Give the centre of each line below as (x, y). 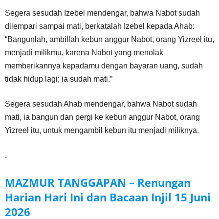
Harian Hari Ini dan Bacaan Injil (90, 197)
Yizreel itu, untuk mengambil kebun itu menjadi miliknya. (102, 130)
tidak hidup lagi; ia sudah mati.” (59, 79)
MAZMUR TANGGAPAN (66, 182)
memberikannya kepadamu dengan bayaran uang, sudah (104, 66)
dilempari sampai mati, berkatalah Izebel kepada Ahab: (100, 26)
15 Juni (193, 197)
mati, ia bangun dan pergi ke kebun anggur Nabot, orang (102, 117)
